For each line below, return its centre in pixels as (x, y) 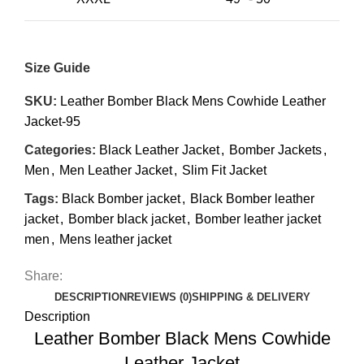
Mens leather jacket (115, 240)
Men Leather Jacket (116, 171)
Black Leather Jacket (159, 150)
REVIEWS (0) (159, 297)
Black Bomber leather (252, 199)
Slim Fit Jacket (224, 171)
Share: (43, 276)
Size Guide (57, 68)
